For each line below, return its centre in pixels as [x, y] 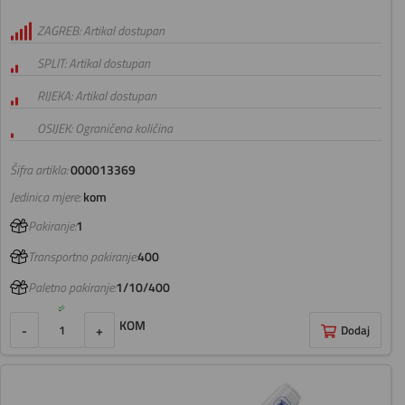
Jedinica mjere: [45, 198]
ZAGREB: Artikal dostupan [101, 31]
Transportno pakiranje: [83, 257]
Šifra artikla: [39, 170]
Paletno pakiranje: [72, 288]
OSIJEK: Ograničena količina [105, 129]
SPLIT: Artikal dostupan [94, 64]
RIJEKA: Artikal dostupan [97, 96]
